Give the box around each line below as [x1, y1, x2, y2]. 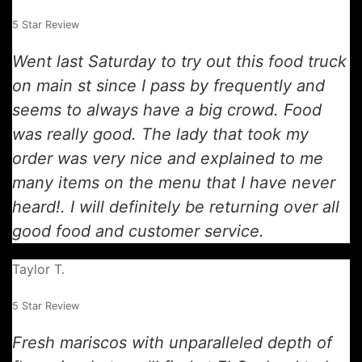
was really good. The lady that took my [12, 124, 309, 144]
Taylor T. [12, 261, 65, 277]
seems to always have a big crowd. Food [12, 100, 322, 120]
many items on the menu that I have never [12, 173, 335, 192]
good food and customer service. [12, 221, 264, 241]
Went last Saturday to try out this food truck [12, 52, 347, 71]
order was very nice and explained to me [12, 149, 323, 168]
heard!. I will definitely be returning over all [12, 197, 339, 217]
